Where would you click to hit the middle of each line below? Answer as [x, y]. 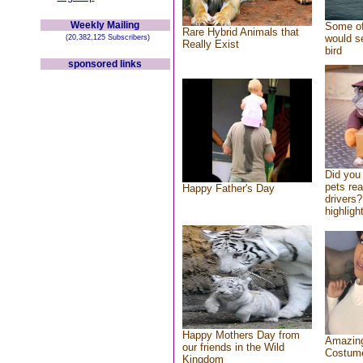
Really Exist [210, 44]
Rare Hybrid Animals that [240, 32]
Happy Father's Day [228, 188]
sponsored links [105, 64]
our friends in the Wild [233, 347]
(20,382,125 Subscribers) [105, 37]
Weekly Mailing [105, 25]
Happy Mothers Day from [241, 335]
